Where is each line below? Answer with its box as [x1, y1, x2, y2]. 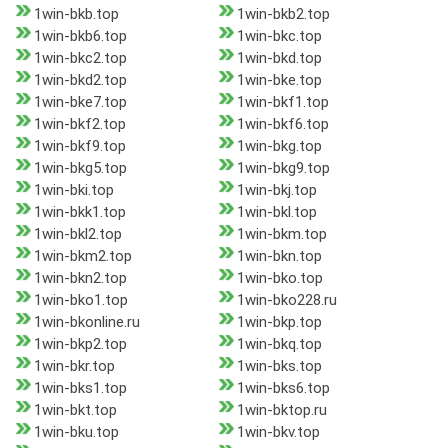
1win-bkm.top [236, 225, 327, 244]
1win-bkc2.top [34, 49, 127, 68]
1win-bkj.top [236, 181, 317, 200]
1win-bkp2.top [34, 335, 127, 354]
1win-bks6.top [236, 379, 330, 398]
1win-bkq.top [236, 335, 322, 354]
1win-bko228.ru [236, 291, 337, 310]
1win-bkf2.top [34, 115, 126, 134]
